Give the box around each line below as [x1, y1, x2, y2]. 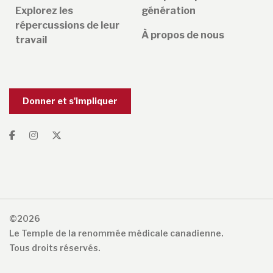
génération [141, 5, 196, 17]
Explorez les [15, 5, 73, 17]
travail [15, 34, 47, 46]
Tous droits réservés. [9, 243, 101, 253]
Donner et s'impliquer [23, 96, 118, 107]
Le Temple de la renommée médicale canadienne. [9, 228, 224, 239]
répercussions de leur [15, 19, 119, 32]
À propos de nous [141, 29, 224, 41]
